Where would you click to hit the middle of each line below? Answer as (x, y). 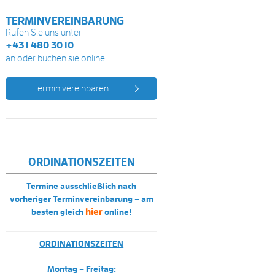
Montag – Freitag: (81, 269)
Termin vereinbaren (71, 88)
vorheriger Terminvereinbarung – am (81, 199)
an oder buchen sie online (56, 58)
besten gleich (59, 211)
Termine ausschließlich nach (82, 186)
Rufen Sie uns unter (44, 32)
